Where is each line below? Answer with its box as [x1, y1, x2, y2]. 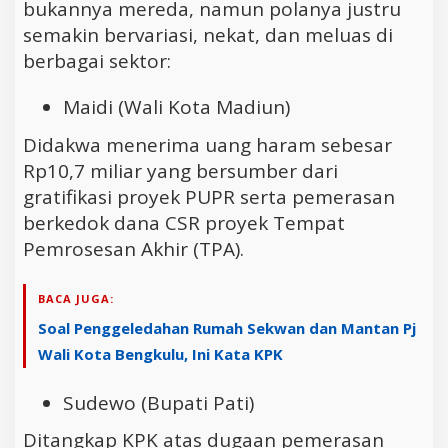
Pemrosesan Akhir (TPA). [23, 235, 244, 262]
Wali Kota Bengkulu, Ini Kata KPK [38, 343, 283, 364]
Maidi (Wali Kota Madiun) [63, 94, 290, 121]
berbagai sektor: [23, 48, 171, 75]
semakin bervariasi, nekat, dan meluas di [23, 22, 393, 49]
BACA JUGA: [38, 290, 114, 306]
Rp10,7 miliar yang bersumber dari [23, 157, 338, 184]
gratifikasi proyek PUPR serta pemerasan [23, 183, 395, 210]
